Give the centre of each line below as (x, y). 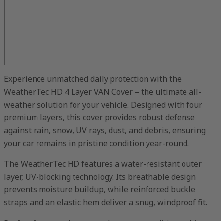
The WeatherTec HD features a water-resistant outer (103, 164)
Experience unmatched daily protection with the (93, 79)
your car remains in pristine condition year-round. (96, 143)
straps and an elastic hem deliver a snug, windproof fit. (106, 202)
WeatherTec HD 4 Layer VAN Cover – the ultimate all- (103, 92)
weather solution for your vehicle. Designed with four (103, 104)
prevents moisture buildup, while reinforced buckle (100, 189)
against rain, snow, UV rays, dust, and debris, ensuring (105, 130)
